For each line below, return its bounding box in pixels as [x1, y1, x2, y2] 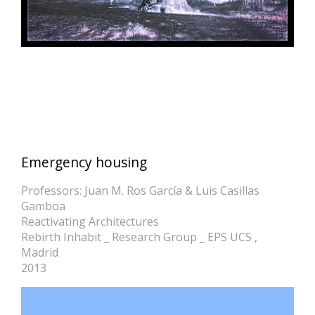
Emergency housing [21, 153, 147, 172]
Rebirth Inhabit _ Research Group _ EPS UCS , [21, 229, 257, 245]
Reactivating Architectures [21, 214, 159, 230]
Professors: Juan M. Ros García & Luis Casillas [21, 183, 259, 199]
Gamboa [21, 198, 65, 214]
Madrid [21, 245, 58, 261]
